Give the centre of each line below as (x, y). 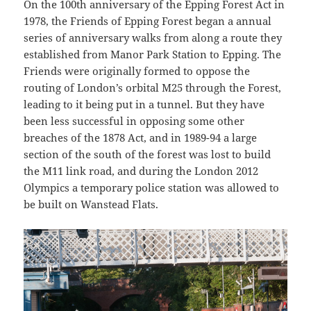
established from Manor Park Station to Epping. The (153, 54)
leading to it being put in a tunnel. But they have (144, 104)
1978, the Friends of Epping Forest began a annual (148, 21)
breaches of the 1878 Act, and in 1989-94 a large (141, 138)
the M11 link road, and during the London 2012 (141, 171)
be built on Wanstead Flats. (91, 204)
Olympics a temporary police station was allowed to (152, 188)
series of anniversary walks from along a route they (153, 38)
